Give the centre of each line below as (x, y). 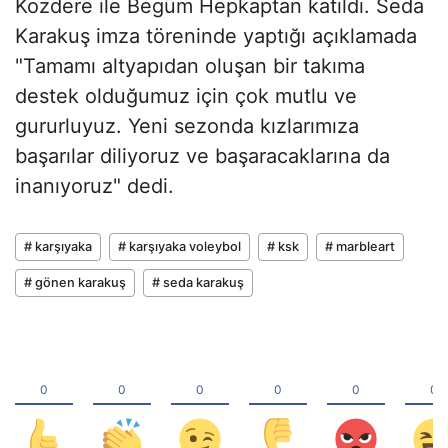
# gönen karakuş (75, 283)
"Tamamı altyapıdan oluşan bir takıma (190, 66)
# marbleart (360, 247)
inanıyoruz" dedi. (94, 186)
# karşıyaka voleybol (179, 247)
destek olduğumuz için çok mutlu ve (186, 96)
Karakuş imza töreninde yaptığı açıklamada (216, 36)
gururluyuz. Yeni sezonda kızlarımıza (187, 126)
